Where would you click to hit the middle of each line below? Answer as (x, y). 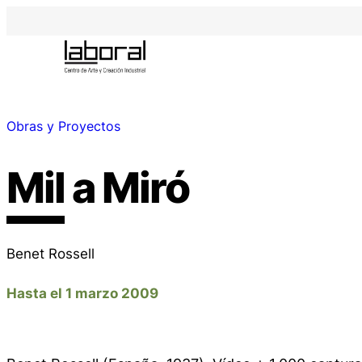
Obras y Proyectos (63, 126)
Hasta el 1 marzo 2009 (82, 293)
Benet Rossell (51, 253)
